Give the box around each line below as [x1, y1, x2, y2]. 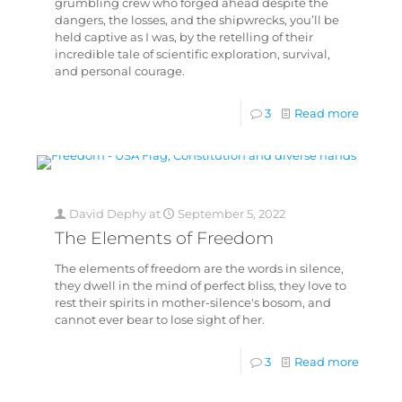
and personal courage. [54, 64, 185, 79]
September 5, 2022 [177, 206, 285, 222]
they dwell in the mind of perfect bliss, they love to [54, 278, 346, 293]
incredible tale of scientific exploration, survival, [54, 47, 330, 62]
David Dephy [68, 206, 146, 222]
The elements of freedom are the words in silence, [54, 261, 344, 276]
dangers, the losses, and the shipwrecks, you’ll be [54, 13, 339, 28]
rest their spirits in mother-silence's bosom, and [54, 295, 331, 310]
